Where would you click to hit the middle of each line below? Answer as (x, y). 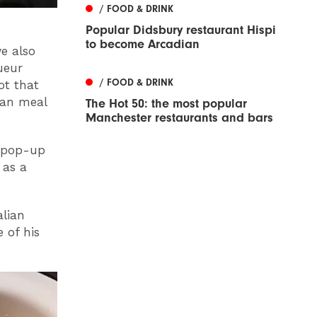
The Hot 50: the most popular (166, 103)
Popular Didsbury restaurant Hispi (181, 30)
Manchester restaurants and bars (179, 117)
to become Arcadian (143, 44)
